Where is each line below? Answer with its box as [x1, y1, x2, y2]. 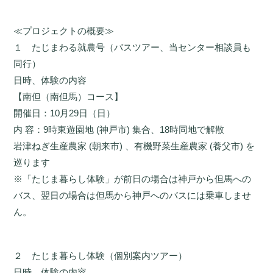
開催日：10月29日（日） [13, 108, 116, 119]
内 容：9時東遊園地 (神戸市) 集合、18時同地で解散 [13, 124, 225, 135]
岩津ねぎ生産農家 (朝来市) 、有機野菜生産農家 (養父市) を [13, 141, 255, 152]
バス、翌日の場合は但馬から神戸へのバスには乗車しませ [13, 190, 252, 201]
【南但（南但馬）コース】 [13, 91, 124, 102]
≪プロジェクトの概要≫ [13, 26, 115, 37]
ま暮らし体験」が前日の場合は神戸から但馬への [50, 174, 252, 185]
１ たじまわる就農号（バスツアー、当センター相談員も [13, 42, 252, 53]
